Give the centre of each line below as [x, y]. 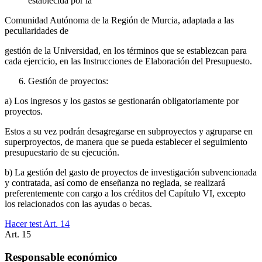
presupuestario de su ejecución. [62, 153]
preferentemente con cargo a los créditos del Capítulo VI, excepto [125, 194]
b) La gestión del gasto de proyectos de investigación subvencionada [131, 173]
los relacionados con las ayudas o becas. [78, 204]
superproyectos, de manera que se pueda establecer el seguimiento [126, 142]
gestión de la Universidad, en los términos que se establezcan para [126, 51]
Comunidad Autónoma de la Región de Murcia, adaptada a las [119, 20]
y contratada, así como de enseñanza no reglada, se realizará [115, 183]
